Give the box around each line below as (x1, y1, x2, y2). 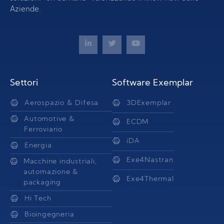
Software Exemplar (112, 78, 193, 88)
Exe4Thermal (126, 175, 174, 183)
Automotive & (24, 115, 75, 123)
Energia (24, 142, 52, 150)
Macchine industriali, (23, 158, 97, 166)
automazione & (23, 168, 79, 176)
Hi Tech (24, 195, 51, 203)
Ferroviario (24, 126, 63, 134)
